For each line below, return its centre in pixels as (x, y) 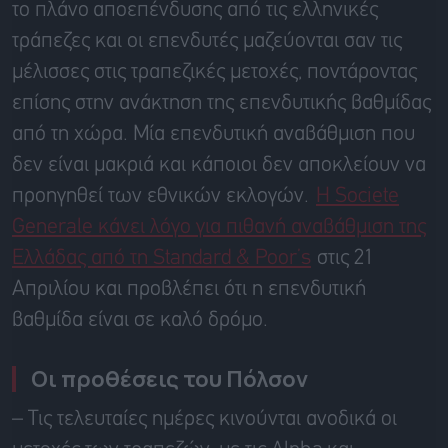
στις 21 (343, 259)
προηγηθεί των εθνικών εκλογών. (163, 197)
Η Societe (357, 197)
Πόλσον (267, 379)
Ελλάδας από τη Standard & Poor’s (161, 259)
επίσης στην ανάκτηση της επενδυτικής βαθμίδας (221, 104)
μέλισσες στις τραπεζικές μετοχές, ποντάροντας (214, 73)
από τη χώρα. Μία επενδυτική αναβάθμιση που (213, 135)
